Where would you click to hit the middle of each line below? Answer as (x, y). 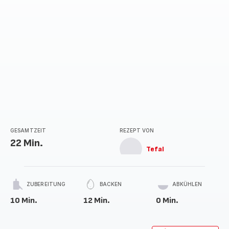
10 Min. (24, 201)
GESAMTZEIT (28, 130)
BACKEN (111, 184)
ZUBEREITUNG (46, 184)
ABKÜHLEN (187, 184)
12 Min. (96, 201)
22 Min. (27, 143)
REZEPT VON (137, 130)
